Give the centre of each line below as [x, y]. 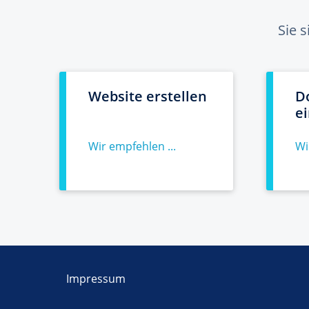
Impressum [96, 279]
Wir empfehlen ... [132, 146]
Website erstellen [148, 96]
